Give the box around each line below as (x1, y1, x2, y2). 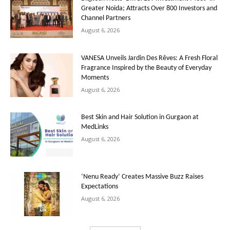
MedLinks (81, 123, 109, 131)
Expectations (81, 182, 119, 190)
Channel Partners (81, 14, 131, 22)
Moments (81, 73, 109, 82)
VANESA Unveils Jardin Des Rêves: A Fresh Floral (81, 54, 218, 62)
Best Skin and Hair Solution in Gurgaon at (81, 113, 199, 122)
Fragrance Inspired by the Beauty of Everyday (81, 64, 212, 72)
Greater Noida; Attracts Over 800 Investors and (81, 4, 218, 12)
